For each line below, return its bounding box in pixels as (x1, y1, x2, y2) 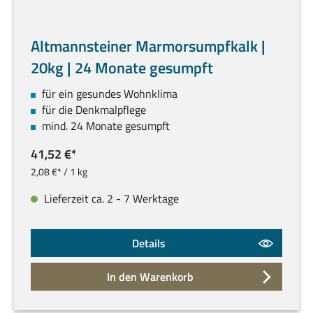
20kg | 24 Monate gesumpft (31, 56, 213, 80)
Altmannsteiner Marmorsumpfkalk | (31, 34, 265, 59)
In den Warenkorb (107, 268, 194, 286)
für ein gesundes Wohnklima (42, 85, 177, 103)
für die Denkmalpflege (42, 101, 146, 119)
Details (132, 235, 166, 252)
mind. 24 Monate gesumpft (42, 117, 170, 135)
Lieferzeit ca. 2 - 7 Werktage (41, 190, 179, 208)
